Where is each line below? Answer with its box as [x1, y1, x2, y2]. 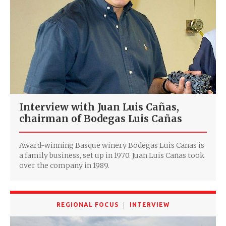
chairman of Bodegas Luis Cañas [19, 112, 182, 125]
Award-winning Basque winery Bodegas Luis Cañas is [19, 141, 204, 150]
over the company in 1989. [19, 161, 109, 171]
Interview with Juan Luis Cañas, [19, 101, 179, 114]
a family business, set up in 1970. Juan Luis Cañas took [19, 151, 204, 160]
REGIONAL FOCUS [56, 201, 119, 208]
